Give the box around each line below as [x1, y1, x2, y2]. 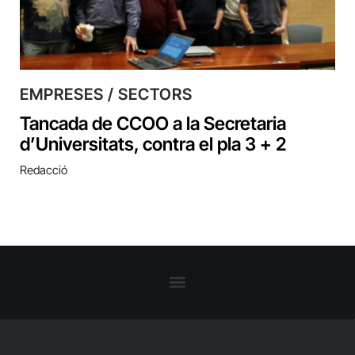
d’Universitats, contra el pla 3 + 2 [20, 132, 286, 155]
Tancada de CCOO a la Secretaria [20, 112, 286, 135]
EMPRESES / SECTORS [20, 84, 193, 104]
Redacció [20, 162, 67, 177]
